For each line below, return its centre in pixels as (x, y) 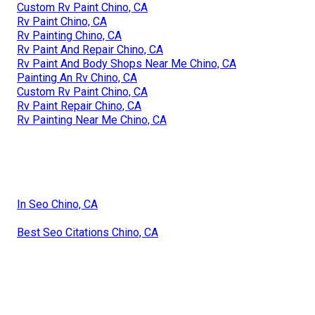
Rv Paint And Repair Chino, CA (90, 50)
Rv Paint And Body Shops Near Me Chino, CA (127, 64)
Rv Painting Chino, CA (69, 36)
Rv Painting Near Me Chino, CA (92, 120)
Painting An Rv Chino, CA (77, 78)
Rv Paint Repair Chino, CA (79, 106)
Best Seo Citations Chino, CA (88, 233)
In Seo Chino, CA (57, 205)
